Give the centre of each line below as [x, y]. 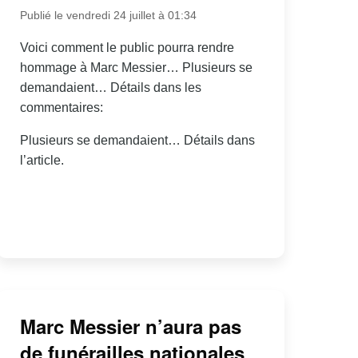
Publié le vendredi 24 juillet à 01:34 [108, 15]
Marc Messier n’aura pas [130, 326]
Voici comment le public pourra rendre [127, 47]
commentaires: [61, 107]
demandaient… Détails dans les [110, 87]
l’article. [42, 160]
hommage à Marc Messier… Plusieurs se [136, 67]
